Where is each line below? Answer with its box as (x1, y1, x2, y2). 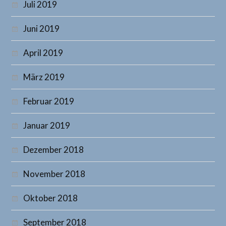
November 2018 (23, 168, 86, 180)
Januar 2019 (23, 120, 71, 131)
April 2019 (23, 47, 64, 59)
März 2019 (23, 72, 65, 83)
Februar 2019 (23, 96, 75, 107)
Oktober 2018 (23, 193, 78, 204)
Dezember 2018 (23, 144, 84, 155)
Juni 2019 (23, 23, 60, 34)
